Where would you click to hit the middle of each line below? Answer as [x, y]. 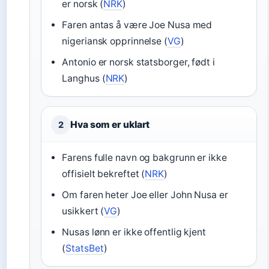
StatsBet [85, 248]
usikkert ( [83, 211]
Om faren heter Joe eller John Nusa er [145, 195]
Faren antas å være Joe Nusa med [137, 25]
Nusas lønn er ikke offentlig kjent [134, 232]
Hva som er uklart [110, 125]
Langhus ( [84, 78]
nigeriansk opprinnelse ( [115, 41]
